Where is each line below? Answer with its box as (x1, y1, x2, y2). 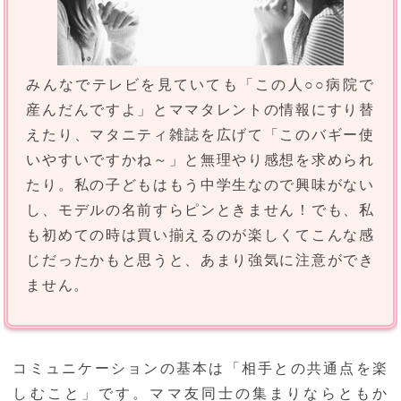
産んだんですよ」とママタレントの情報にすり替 (26, 102, 375, 118)
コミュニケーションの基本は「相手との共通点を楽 (13, 361, 388, 377)
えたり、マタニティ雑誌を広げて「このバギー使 (26, 127, 375, 143)
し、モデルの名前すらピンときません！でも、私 (26, 202, 375, 218)
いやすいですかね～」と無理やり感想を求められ (26, 152, 375, 168)
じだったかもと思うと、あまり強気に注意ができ (26, 252, 375, 269)
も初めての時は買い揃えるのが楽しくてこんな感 (26, 227, 375, 243)
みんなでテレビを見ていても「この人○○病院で (26, 77, 375, 93)
